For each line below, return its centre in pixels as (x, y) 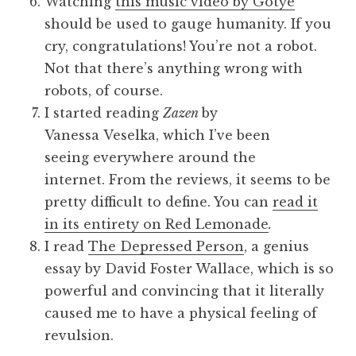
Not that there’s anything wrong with (174, 68)
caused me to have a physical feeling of (181, 313)
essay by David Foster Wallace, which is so (189, 269)
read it (295, 202)
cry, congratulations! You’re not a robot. (181, 46)
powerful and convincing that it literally (184, 291)
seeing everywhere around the (150, 157)
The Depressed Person (166, 246)
